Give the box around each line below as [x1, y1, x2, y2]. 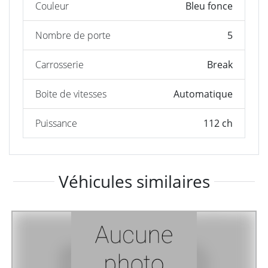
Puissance [35, 117, 78, 130]
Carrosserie [35, 58, 84, 72]
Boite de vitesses [35, 87, 107, 101]
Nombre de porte [35, 29, 111, 42]
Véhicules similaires [58, 169, 210, 193]
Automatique [173, 87, 233, 101]
